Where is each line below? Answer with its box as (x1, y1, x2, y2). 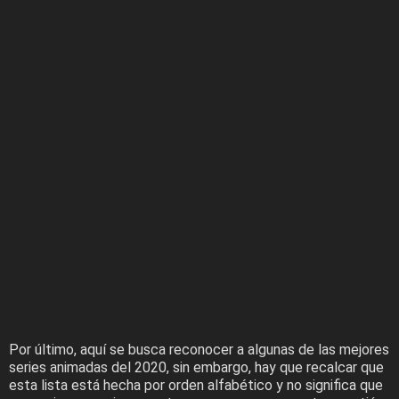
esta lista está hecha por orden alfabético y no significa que (9, 376, 383, 394)
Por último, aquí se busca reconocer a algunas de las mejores (9, 340, 389, 358)
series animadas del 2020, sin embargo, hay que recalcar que (9, 358, 384, 376)
